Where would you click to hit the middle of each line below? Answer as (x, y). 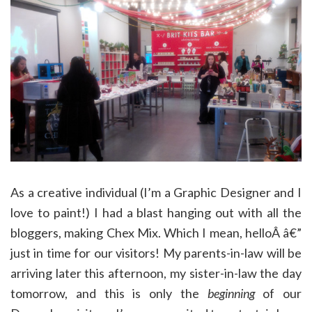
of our (278, 294)
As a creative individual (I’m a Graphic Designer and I (156, 193)
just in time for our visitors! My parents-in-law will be (156, 253)
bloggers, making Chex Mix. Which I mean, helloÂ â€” (156, 233)
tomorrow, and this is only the (109, 294)
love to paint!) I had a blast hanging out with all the (156, 213)
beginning (231, 294)
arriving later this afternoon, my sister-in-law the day (156, 273)
